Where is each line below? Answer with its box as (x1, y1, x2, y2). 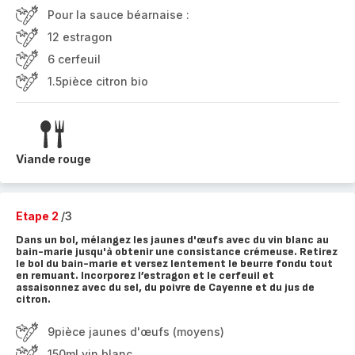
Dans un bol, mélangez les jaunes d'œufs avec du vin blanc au (16, 233, 329, 246)
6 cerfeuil (48, 52, 101, 66)
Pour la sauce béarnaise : (48, 8, 189, 21)
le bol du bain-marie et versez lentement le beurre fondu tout (16, 257, 333, 270)
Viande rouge (16, 152, 91, 166)
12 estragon (48, 30, 113, 44)
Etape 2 (16, 209, 61, 223)
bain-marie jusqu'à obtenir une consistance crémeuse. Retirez (16, 245, 338, 258)
